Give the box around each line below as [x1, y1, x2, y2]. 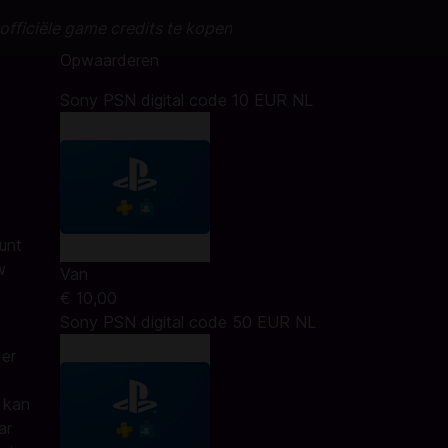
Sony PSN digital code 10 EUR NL [59, 90, 313, 110]
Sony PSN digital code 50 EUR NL [59, 312, 316, 332]
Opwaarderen [59, 50, 159, 70]
